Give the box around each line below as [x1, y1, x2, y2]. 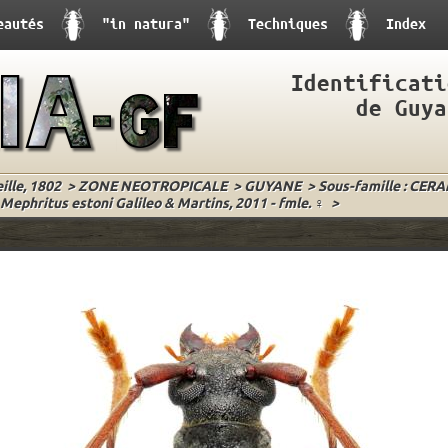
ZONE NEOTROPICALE [78, 178, 227, 197]
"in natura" [102, 15, 190, 33]
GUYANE [244, 178, 301, 197]
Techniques [248, 15, 328, 33]
